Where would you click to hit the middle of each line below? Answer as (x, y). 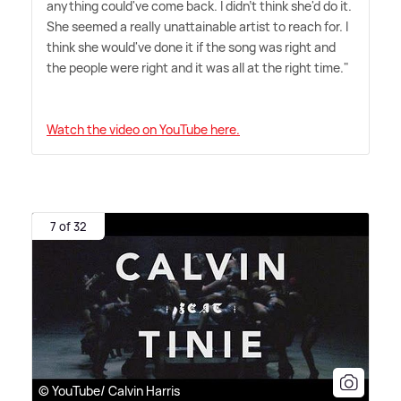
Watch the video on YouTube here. (143, 129)
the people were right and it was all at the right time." (198, 67)
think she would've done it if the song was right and (191, 47)
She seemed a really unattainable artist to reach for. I (197, 26)
